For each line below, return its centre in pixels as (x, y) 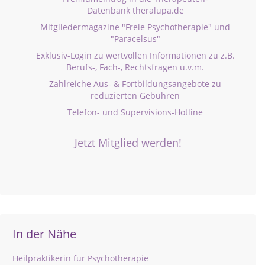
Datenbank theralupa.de (135, 10)
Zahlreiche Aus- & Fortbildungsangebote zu (135, 84)
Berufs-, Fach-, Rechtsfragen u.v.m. (135, 67)
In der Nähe (44, 234)
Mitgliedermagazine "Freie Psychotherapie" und (135, 27)
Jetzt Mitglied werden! (128, 143)
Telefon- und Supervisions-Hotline (135, 112)
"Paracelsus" (135, 39)
